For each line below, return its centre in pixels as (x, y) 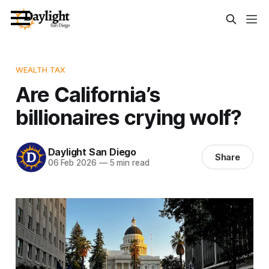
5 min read (128, 163)
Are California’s (88, 94)
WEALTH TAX (41, 69)
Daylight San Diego (92, 152)
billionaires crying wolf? (128, 117)
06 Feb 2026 (72, 163)
